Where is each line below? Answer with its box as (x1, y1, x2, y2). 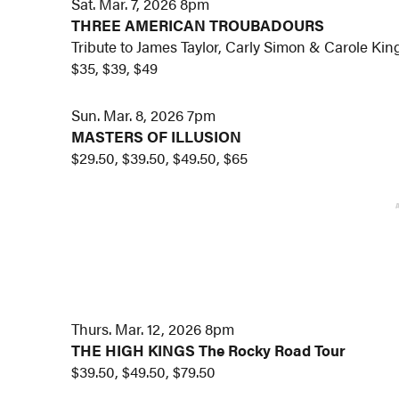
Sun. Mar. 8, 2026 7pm (71, 104, 216, 126)
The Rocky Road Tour (199, 339, 346, 362)
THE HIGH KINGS (71, 339, 196, 362)
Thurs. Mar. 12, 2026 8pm (71, 318, 235, 340)
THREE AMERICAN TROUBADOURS (71, 13, 325, 36)
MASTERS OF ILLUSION (71, 126, 242, 148)
